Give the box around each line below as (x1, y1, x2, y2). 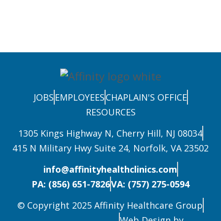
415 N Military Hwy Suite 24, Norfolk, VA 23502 (12, 142, 209, 154)
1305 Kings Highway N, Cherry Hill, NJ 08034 (18, 127, 202, 140)
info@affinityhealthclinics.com (43, 163, 177, 176)
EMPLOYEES (54, 91, 105, 104)
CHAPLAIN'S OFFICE (105, 91, 187, 104)
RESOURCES (85, 106, 136, 118)
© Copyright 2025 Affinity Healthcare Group (17, 199, 203, 212)
